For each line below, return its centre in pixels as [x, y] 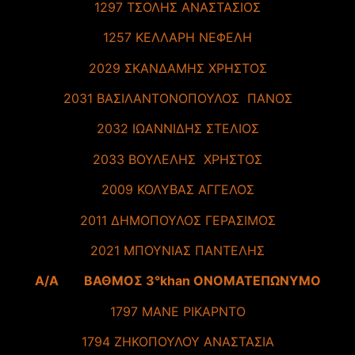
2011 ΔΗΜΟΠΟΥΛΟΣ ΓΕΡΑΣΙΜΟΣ [177, 220]
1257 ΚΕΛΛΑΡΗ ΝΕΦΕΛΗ [177, 38]
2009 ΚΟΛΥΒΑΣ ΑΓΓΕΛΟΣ [177, 190]
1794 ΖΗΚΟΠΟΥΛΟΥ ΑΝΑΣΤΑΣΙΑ [177, 342]
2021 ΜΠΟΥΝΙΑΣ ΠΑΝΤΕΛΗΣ [177, 251]
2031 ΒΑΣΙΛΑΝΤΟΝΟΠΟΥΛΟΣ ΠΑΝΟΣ [177, 99]
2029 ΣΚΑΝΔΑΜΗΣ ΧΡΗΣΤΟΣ [177, 68]
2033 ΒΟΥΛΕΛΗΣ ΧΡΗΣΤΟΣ [177, 159]
